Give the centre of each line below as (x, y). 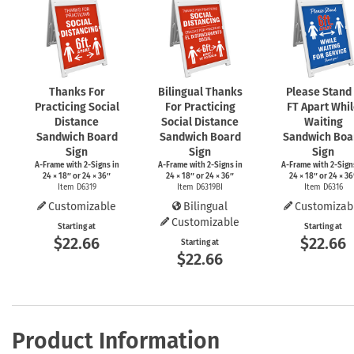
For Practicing (200, 107)
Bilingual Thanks (200, 92)
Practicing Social (77, 107)
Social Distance (200, 122)
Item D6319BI (200, 187)
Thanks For (77, 92)
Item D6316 (323, 187)
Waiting (323, 122)
